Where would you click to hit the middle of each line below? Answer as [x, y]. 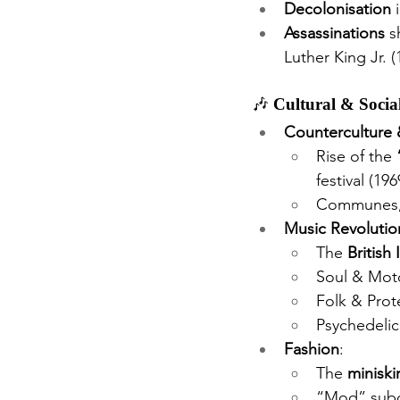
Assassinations [334, 33]
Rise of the [356, 157]
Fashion [312, 350]
